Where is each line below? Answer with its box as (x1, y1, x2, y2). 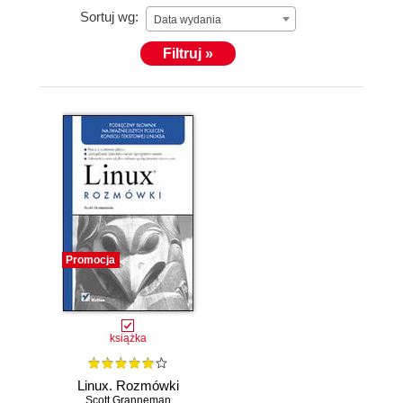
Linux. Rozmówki (76, 378, 179, 394)
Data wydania (154, 13, 221, 26)
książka (109, 332, 147, 345)
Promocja (66, 254, 115, 266)
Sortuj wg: (80, 9, 139, 25)
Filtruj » (163, 46, 213, 61)
